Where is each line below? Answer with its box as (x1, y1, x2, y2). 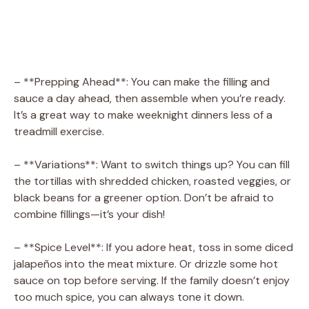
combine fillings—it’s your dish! (14, 206, 165, 221)
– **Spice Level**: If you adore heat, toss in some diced (14, 239, 293, 255)
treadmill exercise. (14, 123, 104, 139)
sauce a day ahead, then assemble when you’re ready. (14, 90, 286, 106)
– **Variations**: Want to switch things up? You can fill (14, 157, 290, 172)
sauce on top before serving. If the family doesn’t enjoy (14, 272, 290, 288)
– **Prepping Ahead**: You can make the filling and (14, 74, 270, 89)
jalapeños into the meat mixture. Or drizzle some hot (14, 256, 278, 271)
